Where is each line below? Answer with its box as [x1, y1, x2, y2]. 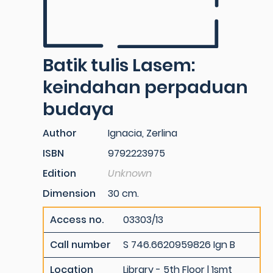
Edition [43, 166, 76, 180]
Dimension [43, 186, 96, 200]
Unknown [108, 166, 152, 180]
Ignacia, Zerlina [108, 126, 177, 140]
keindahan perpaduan [43, 75, 248, 99]
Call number [50, 238, 111, 252]
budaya [43, 97, 114, 121]
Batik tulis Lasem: [43, 53, 195, 77]
